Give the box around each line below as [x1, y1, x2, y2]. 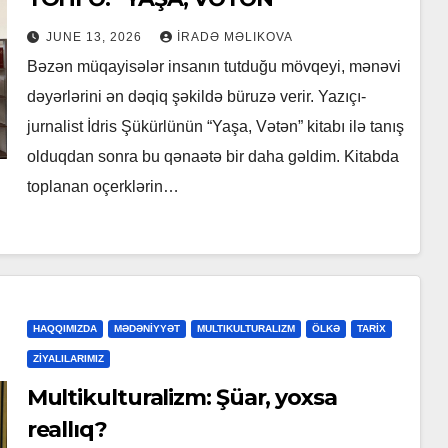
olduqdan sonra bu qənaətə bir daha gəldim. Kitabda [26, 148, 399, 166]
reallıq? [26, 416, 107, 444]
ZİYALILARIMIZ [32, 353, 104, 365]
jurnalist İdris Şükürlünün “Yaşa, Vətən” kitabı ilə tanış [26, 118, 404, 136]
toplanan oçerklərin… [26, 178, 179, 196]
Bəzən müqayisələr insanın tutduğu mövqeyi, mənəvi [26, 58, 401, 76]
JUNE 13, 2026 [45, 30, 146, 45]
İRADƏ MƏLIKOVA [176, 30, 293, 45]
